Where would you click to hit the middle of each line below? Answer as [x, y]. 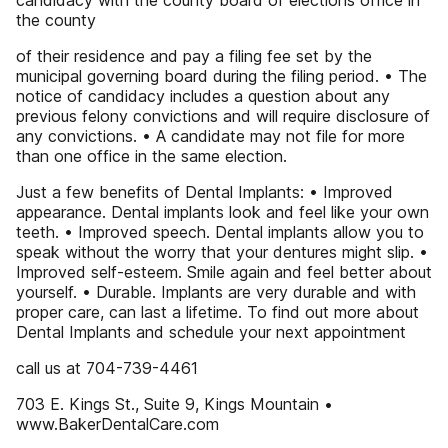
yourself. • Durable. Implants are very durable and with [216, 292]
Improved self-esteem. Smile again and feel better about [224, 272]
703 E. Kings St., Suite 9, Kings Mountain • [174, 404]
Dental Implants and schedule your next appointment [211, 332]
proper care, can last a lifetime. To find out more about [217, 312]
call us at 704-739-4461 [107, 368]
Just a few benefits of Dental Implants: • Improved [204, 192]
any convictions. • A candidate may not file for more [210, 136]
